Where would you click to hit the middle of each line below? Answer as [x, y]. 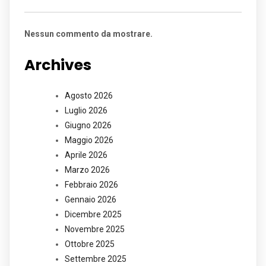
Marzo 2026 [87, 170]
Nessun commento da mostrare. [88, 34]
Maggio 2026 [89, 140]
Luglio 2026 [86, 111]
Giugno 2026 [88, 126]
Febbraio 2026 [91, 185]
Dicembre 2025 [93, 215]
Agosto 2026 [89, 96]
